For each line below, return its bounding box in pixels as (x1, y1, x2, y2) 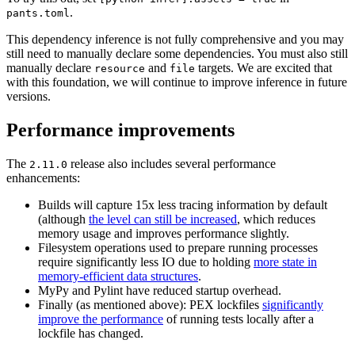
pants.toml (6, 7, 70, 20)
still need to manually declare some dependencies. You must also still (6, 47, 348, 61)
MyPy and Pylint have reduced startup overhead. (38, 284, 281, 298)
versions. (6, 90, 51, 104)
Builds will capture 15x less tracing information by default (38, 198, 327, 212)
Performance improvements (6, 120, 235, 141)
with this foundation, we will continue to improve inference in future (6, 75, 347, 90)
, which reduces (237, 212, 315, 227)
